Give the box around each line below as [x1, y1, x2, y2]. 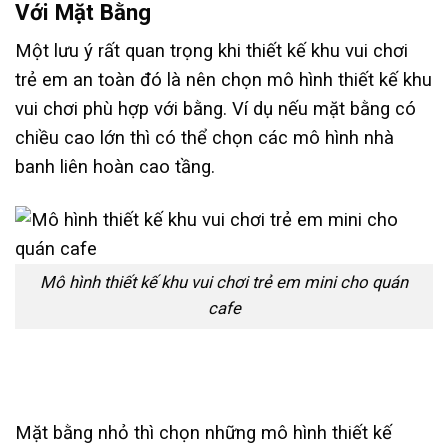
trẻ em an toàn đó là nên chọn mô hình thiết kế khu [15, 68, 432, 91]
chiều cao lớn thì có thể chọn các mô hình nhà [15, 126, 394, 149]
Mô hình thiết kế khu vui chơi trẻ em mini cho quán [40, 273, 408, 293]
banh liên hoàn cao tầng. [15, 155, 215, 178]
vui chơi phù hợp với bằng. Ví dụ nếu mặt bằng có [15, 97, 416, 120]
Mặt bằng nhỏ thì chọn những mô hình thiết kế [15, 422, 392, 445]
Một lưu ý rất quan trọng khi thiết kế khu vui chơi [15, 39, 408, 62]
